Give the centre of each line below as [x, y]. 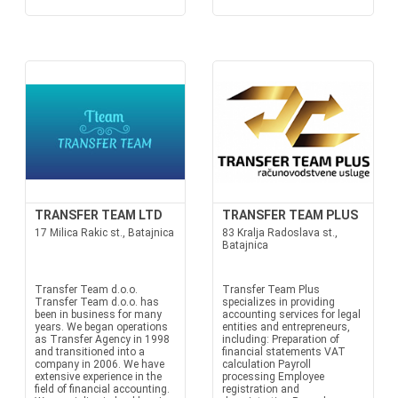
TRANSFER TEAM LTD [98, 215]
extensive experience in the [98, 377]
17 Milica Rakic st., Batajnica [104, 233]
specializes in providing [279, 302]
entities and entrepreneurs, [286, 327]
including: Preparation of [281, 339]
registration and [261, 389]
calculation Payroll [267, 364]
